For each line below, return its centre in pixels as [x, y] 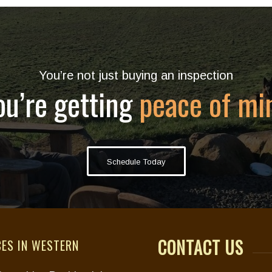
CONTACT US [201, 248]
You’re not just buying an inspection [136, 76]
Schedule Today [136, 162]
